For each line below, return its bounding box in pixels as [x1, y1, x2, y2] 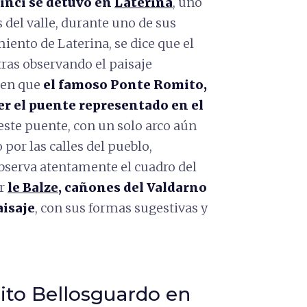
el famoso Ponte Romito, [43, 76, 207, 93]
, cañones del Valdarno [58, 179, 207, 195]
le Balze [8, 179, 58, 195]
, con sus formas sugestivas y [35, 199, 208, 216]
